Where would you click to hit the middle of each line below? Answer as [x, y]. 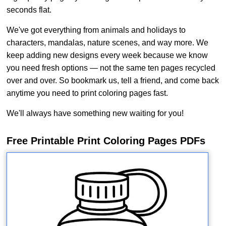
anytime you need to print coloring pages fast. [88, 93]
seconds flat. [29, 10]
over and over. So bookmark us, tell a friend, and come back [113, 80]
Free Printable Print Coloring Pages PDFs [106, 141]
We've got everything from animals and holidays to [96, 30]
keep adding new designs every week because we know [107, 55]
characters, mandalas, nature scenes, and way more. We [108, 43]
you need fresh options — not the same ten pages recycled [111, 68]
